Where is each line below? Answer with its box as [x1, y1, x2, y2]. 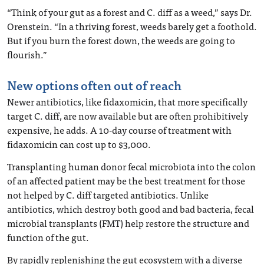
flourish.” [7, 47, 47, 62]
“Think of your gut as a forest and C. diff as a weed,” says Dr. [7, 4, 252, 19]
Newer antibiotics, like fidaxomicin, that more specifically [7, 94, 247, 109]
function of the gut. [7, 229, 89, 245]
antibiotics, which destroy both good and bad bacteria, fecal [7, 201, 254, 216]
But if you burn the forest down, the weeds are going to [7, 32, 235, 48]
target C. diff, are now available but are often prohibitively [7, 108, 248, 123]
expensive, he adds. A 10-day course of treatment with [7, 122, 232, 137]
